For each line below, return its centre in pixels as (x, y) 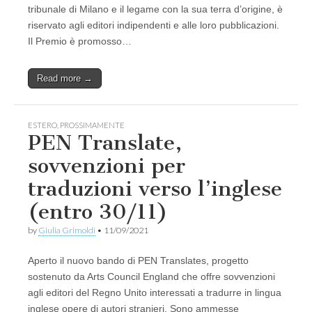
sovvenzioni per (107, 166)
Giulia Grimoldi (67, 231)
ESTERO (42, 125)
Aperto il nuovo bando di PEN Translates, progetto (138, 261)
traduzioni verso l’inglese (155, 189)
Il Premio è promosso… (80, 41)
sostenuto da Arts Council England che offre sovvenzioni (151, 277)
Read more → (65, 79)
